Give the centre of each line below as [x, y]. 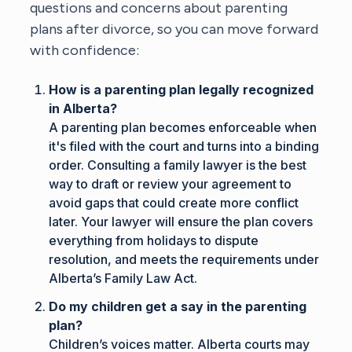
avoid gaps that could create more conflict [174, 202]
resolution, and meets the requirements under [184, 259]
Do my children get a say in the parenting [178, 306]
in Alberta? [83, 108]
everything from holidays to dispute [154, 240]
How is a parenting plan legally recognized [181, 89]
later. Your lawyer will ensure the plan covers [181, 221]
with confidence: [85, 50]
